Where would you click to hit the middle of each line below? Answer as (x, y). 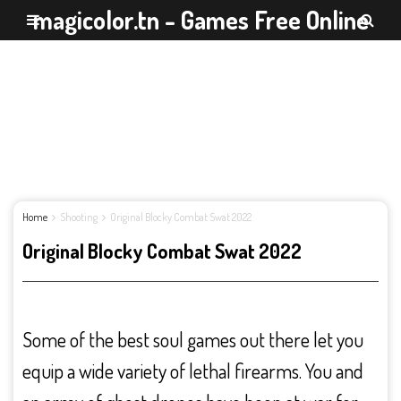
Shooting (79, 217)
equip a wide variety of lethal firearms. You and (193, 371)
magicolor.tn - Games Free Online (200, 20)
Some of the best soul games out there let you (193, 339)
